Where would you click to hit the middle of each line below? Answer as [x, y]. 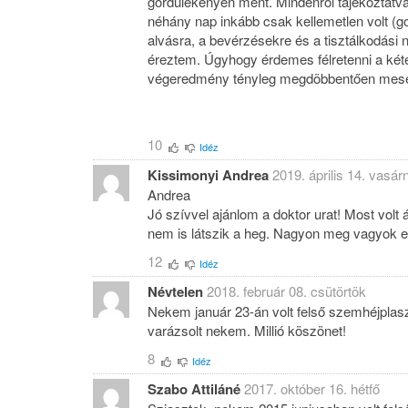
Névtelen [175, 291]
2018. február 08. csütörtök [286, 291]
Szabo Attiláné [194, 389]
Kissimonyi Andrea [208, 174]
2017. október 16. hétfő [312, 389]
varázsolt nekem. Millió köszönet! [247, 330]
